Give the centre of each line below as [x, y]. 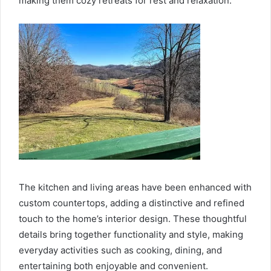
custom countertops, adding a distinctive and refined [132, 203]
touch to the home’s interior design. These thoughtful [133, 218]
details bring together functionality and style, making [131, 234]
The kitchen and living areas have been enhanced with [135, 187]
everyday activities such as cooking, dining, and [120, 250]
